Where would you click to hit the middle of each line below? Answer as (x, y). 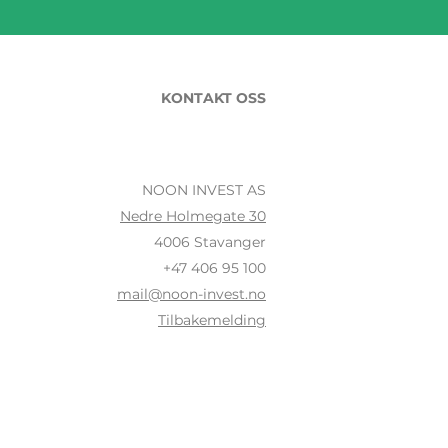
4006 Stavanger (210, 242)
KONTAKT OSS (213, 98)
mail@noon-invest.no (191, 294)
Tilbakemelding (212, 320)
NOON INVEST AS (204, 190)
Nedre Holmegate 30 (193, 216)
